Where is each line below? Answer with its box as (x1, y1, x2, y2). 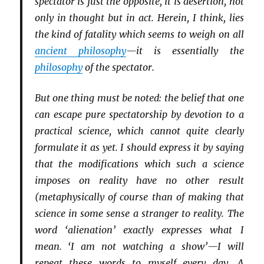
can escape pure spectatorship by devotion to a (34, 108, 244, 120)
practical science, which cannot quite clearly (34, 124, 244, 137)
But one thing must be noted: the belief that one (34, 91, 244, 104)
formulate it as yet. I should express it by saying (34, 141, 244, 153)
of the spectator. (82, 61, 154, 74)
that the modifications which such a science (34, 157, 244, 170)
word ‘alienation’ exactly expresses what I (34, 223, 244, 236)
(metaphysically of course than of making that (34, 190, 244, 203)
